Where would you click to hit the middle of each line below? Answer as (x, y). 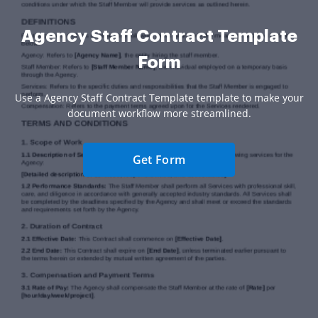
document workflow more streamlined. (159, 114)
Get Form (159, 160)
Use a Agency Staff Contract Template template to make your (159, 98)
